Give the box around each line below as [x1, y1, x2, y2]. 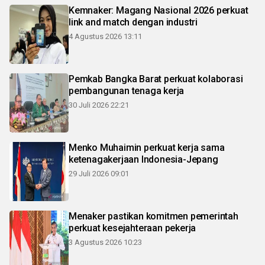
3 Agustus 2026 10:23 [69, 238, 142, 247]
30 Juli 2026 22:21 [69, 101, 129, 110]
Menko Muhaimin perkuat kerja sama [69, 142, 225, 154]
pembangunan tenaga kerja [69, 85, 185, 97]
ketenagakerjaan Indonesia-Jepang [69, 154, 218, 166]
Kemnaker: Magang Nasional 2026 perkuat [69, 5, 248, 17]
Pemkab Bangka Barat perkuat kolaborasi [69, 73, 243, 85]
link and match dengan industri [69, 17, 198, 28]
